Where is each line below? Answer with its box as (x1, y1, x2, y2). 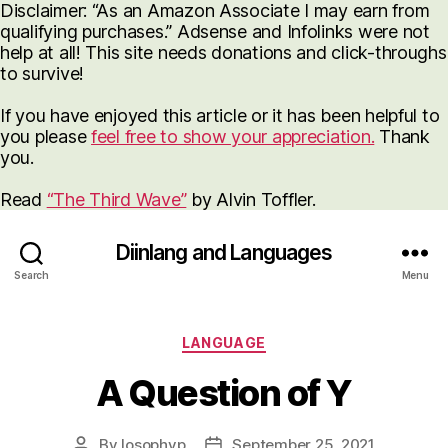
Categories (223, 328, 312, 349)
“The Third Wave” (46, 189, 187, 210)
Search (14, 268, 49, 281)
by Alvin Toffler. (186, 189, 316, 210)
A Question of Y (96, 370, 352, 415)
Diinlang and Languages (115, 239, 333, 265)
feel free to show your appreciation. (91, 126, 375, 147)
